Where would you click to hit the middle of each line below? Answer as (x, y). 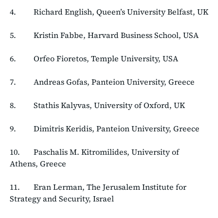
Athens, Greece (38, 163)
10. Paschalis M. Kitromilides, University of (94, 152)
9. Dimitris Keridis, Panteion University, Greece (105, 128)
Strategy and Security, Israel (62, 198)
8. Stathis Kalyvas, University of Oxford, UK (97, 105)
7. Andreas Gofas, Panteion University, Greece (102, 82)
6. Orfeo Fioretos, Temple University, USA (94, 58)
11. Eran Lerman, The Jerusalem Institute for (98, 187)
